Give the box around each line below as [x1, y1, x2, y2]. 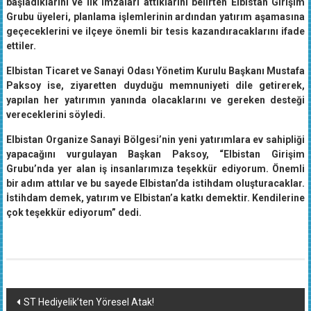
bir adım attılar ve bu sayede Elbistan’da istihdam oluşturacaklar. [6, 178, 305, 189]
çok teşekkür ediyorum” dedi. [6, 207, 142, 218]
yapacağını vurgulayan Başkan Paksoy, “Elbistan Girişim [6, 149, 305, 160]
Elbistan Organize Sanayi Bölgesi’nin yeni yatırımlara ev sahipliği [6, 134, 305, 145]
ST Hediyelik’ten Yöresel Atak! [23, 296, 154, 308]
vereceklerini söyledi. [6, 109, 106, 120]
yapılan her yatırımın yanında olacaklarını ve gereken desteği [6, 94, 305, 106]
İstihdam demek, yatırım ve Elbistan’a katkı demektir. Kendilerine [6, 192, 305, 203]
